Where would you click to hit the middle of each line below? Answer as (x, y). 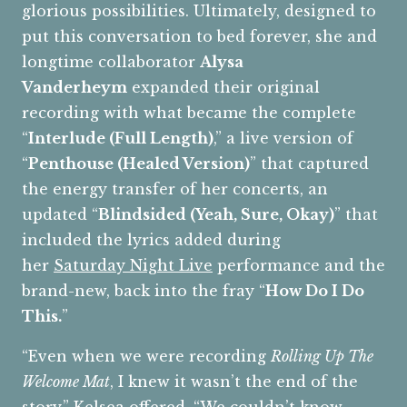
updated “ (60, 215)
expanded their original (223, 88)
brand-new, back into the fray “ (144, 291)
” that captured (309, 164)
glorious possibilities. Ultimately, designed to (199, 11)
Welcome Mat (66, 382)
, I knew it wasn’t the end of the (234, 382)
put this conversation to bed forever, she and (199, 37)
